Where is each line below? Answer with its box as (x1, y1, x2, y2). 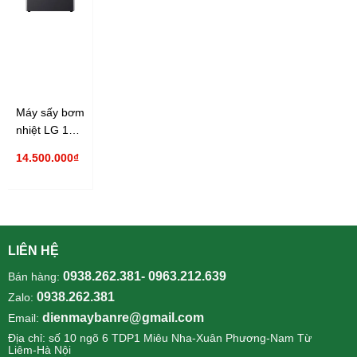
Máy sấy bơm (16, 106, 84, 120)
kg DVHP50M (16, 141, 84, 155)
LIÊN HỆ (8, 244, 59, 258)
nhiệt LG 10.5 (16, 124, 84, 137)
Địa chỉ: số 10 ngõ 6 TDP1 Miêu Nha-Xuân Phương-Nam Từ (8, 331, 312, 345)
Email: (8, 312, 42, 325)
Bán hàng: (8, 270, 63, 284)
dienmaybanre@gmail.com (42, 311, 204, 325)
